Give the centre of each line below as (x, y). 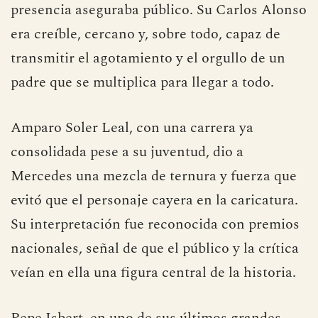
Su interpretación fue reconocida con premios (155, 224)
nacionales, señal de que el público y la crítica (155, 248)
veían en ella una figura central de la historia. (153, 273)
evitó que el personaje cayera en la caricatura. (154, 200)
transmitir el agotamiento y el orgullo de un (148, 58)
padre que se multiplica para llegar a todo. (142, 82)
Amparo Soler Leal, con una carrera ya (132, 128)
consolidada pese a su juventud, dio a (127, 152)
